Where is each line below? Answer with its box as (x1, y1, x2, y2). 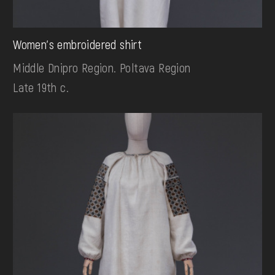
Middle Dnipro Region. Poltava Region (13, 60, 191, 75)
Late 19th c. (13, 80, 69, 95)
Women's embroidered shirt (13, 37, 142, 52)
